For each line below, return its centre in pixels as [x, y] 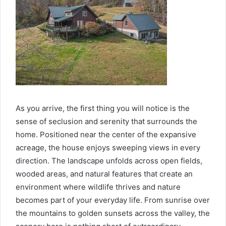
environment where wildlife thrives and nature [98, 187]
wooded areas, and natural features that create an [104, 174]
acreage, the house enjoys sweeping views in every [108, 147]
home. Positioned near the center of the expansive [106, 134]
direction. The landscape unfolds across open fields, [109, 160]
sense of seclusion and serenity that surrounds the [106, 121]
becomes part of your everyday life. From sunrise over [113, 200]
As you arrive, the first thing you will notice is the [103, 108]
